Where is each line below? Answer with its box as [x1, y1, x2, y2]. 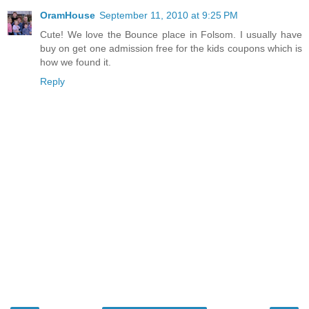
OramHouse [40, 9, 95, 21]
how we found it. [40, 56, 111, 68]
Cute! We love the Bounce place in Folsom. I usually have [40, 28, 302, 40]
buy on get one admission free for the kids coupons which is [40, 42, 302, 54]
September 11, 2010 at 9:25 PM [99, 9, 238, 21]
